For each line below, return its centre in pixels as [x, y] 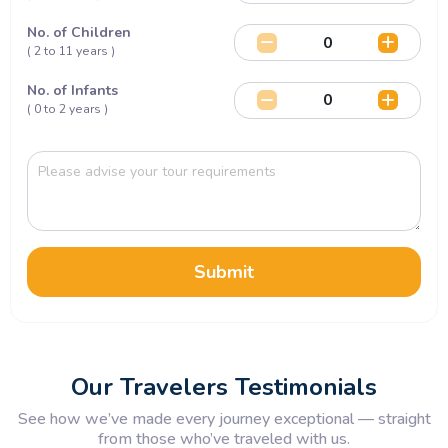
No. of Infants [72, 90]
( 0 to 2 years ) [67, 108]
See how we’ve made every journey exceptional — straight [224, 419]
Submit [224, 272]
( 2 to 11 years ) [70, 51]
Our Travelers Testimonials [224, 387]
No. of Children [78, 32]
